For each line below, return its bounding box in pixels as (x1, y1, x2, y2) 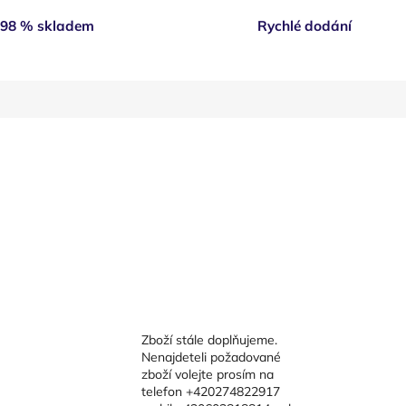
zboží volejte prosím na (140, 365, 274, 382)
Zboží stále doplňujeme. (140, 331, 277, 348)
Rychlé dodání (257, 17, 352, 35)
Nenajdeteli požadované (140, 348, 281, 365)
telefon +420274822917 (140, 382, 280, 400)
